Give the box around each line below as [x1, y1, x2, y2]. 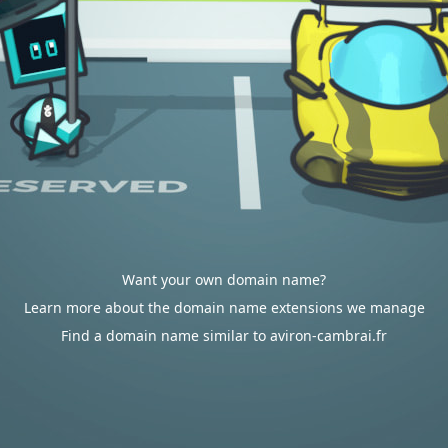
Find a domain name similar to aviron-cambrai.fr [61, 326, 387, 345]
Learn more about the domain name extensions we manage [23, 298, 425, 317]
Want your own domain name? [122, 270, 326, 289]
